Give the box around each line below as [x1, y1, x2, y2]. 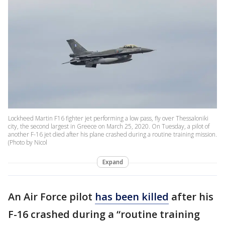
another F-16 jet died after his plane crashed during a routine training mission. [8, 130, 217, 139]
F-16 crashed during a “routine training [8, 207, 200, 221]
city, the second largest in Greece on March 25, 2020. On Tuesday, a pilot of [8, 122, 209, 131]
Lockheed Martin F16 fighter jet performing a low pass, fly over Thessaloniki [8, 114, 208, 123]
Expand [102, 158, 123, 167]
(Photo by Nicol [8, 138, 47, 147]
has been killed [95, 190, 169, 204]
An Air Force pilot [8, 190, 95, 204]
